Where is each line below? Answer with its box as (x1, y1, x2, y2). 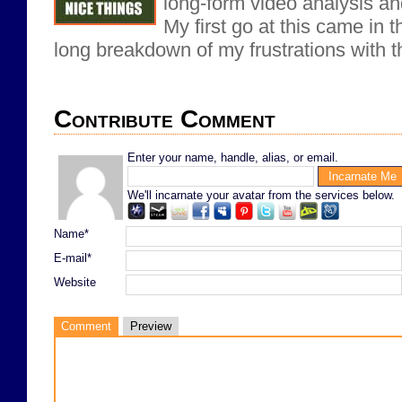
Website (54, 275, 96, 289)
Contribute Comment (54, 104, 275, 133)
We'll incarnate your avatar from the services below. (127, 188, 395, 202)
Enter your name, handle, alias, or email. (127, 150, 338, 164)
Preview (130, 319, 171, 333)
